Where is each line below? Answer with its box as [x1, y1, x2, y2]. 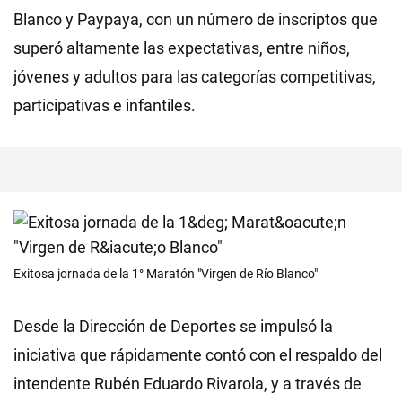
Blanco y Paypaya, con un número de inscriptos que [13, 10, 378, 29]
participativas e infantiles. [13, 96, 196, 115]
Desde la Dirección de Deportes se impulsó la [13, 317, 333, 336]
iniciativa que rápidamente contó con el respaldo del [13, 345, 382, 364]
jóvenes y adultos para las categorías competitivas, [13, 67, 376, 86]
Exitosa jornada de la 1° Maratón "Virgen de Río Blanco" [13, 267, 318, 281]
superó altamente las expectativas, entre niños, [13, 39, 350, 57]
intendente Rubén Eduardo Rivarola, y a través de [13, 374, 362, 393]
